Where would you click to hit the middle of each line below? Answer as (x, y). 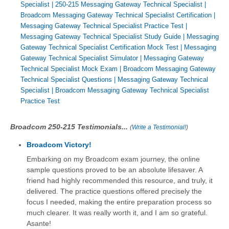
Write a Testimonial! (159, 127)
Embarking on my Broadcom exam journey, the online (113, 159)
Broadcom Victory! (59, 144)
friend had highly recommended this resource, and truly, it (119, 180)
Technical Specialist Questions (66, 79)
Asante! (39, 223)
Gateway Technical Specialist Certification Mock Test (99, 47)
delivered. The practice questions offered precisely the (114, 191)
